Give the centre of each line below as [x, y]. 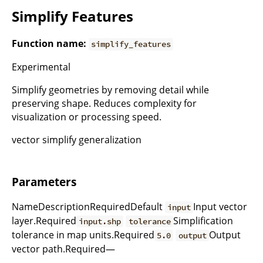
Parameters [44, 182]
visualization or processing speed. [87, 117]
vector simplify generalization [77, 140]
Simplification [203, 221]
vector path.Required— [63, 249]
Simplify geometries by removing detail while [110, 90]
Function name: [49, 44]
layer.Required [44, 221]
